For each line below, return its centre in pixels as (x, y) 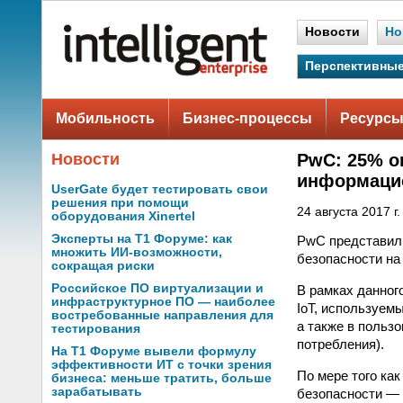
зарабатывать (97, 392)
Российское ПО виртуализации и (157, 288)
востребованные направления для (162, 315)
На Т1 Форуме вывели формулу (154, 351)
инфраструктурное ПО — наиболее (163, 302)
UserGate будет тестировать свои (160, 189)
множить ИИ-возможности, (137, 252)
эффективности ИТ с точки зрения (161, 365)
